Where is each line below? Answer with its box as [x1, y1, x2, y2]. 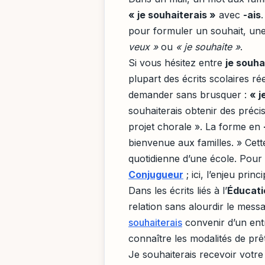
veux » [128, 40, 158, 53]
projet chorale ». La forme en [128, 120, 263, 132]
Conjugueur [128, 168, 183, 180]
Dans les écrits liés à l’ [128, 184, 227, 196]
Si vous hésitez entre [128, 56, 225, 69]
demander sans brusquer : [128, 88, 250, 101]
